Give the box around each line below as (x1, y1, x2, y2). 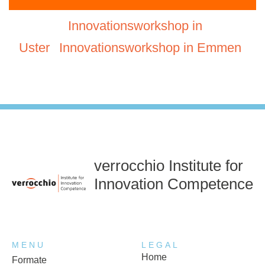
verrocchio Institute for (94, 156, 243, 174)
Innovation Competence (94, 174, 253, 193)
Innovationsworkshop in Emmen (59, 40, 241, 55)
